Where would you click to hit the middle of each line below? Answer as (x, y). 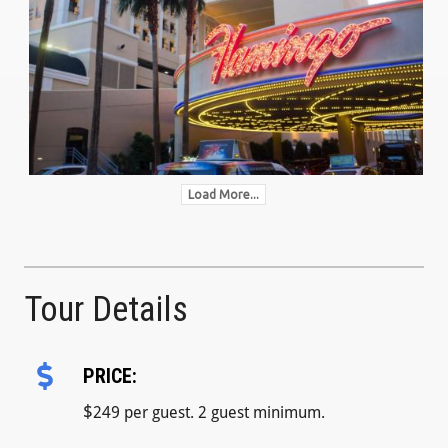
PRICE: (109, 375)
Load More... (224, 194)
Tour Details (106, 309)
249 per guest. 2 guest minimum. (208, 412)
